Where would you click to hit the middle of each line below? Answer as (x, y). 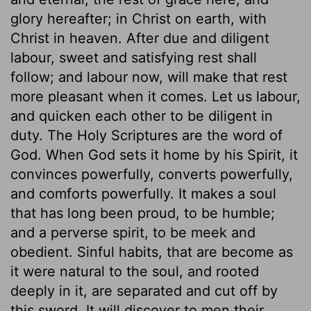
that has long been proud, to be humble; (143, 213)
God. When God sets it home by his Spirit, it (154, 154)
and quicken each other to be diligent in (142, 116)
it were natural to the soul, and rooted (135, 271)
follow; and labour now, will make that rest (149, 77)
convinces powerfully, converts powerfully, (152, 174)
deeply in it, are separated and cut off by (144, 291)
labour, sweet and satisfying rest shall (134, 57)
